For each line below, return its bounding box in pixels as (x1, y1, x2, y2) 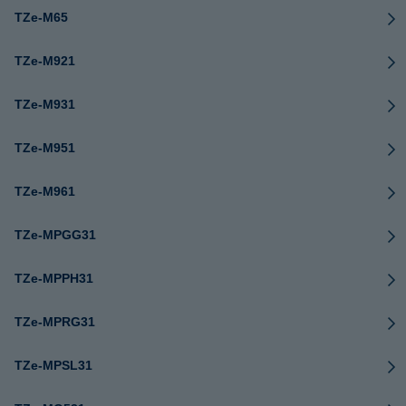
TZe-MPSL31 (14, 358, 92, 372)
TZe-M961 (14, 184, 75, 198)
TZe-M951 (14, 140, 75, 155)
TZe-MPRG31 (14, 314, 95, 329)
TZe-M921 (14, 53, 75, 68)
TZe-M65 (14, 10, 68, 24)
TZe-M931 (14, 97, 75, 111)
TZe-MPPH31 (14, 271, 93, 285)
